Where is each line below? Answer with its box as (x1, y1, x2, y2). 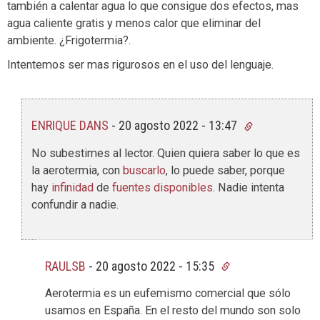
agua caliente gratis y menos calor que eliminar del (7, 16, 261, 31)
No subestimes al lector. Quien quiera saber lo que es (31, 146, 300, 160)
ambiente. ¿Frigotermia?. (7, 34, 131, 48)
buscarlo (123, 163, 166, 177)
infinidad (51, 180, 94, 194)
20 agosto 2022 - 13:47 (119, 118, 240, 134)
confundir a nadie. (31, 197, 119, 211)
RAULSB (45, 258, 86, 274)
